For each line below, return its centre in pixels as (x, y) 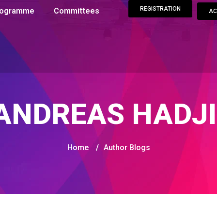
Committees (77, 11)
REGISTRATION (160, 9)
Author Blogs (127, 147)
